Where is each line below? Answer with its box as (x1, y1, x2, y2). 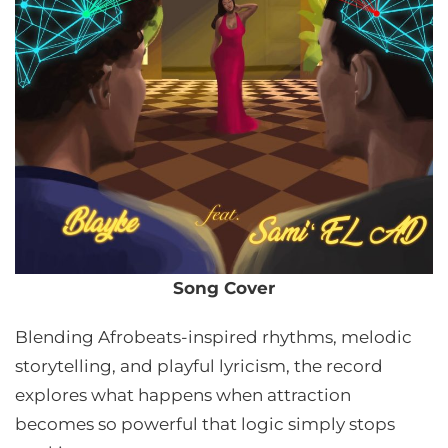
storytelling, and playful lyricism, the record (15, 356, 383, 376)
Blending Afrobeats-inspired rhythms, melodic (15, 327, 412, 347)
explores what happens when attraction (15, 385, 351, 405)
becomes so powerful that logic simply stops (15, 414, 395, 434)
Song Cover (173, 278, 275, 298)
